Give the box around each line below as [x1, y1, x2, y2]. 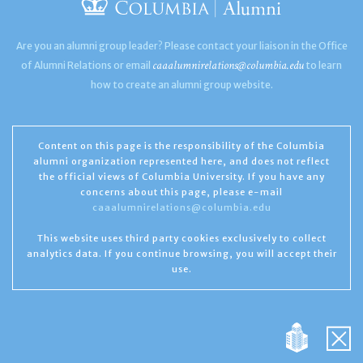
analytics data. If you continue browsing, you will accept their [26, 247, 337, 259]
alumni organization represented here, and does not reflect [33, 156, 330, 167]
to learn [304, 59, 342, 71]
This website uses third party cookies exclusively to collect [36, 232, 327, 244]
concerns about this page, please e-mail [80, 186, 283, 198]
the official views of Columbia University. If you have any [38, 171, 325, 182]
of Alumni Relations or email [21, 59, 152, 71]
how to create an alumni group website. [90, 79, 273, 91]
